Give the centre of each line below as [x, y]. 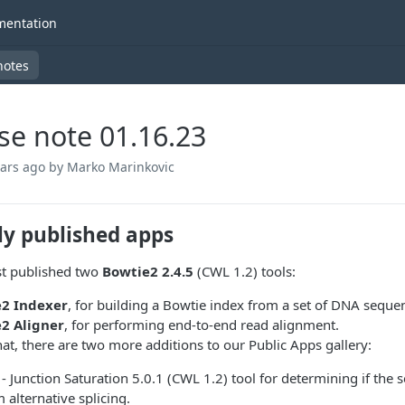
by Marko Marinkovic [112, 167]
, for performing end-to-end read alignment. [202, 325]
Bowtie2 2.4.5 [148, 271]
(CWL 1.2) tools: [245, 271]
